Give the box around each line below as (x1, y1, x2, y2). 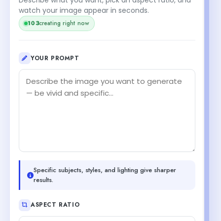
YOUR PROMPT (31, 53, 79, 63)
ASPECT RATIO (31, 200, 80, 209)
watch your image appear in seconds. (19, 5, 149, 15)
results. (34, 175, 53, 184)
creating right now (38, 18, 90, 28)
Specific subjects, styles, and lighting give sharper (34, 165, 176, 175)
